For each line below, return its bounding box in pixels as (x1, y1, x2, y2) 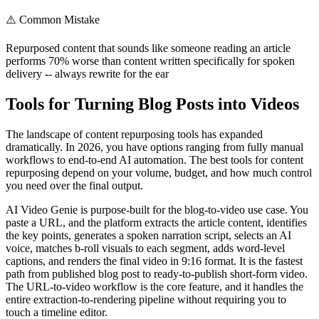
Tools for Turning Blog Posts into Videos (6, 95, 299, 114)
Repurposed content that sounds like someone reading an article (6, 42, 291, 55)
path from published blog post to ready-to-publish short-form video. (6, 267, 308, 280)
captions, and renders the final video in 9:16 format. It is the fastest (6, 254, 303, 267)
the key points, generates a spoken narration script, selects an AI (6, 229, 291, 241)
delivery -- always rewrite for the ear (6, 68, 169, 80)
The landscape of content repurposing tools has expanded (6, 127, 263, 140)
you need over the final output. (6, 179, 143, 192)
